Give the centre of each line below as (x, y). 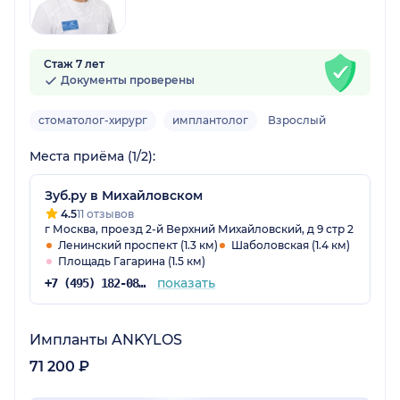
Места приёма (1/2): (92, 157)
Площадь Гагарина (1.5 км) (132, 262)
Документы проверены (126, 80)
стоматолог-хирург (93, 121)
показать (186, 283)
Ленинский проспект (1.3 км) (138, 246)
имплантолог (210, 121)
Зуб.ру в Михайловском (124, 196)
